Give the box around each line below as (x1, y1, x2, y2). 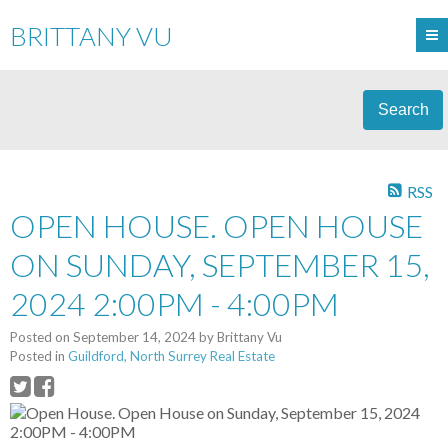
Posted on (10, 329, 73, 346)
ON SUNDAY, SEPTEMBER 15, (10, 245, 430, 285)
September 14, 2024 (73, 329, 196, 346)
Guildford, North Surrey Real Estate (68, 348, 275, 365)
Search (377, 101, 429, 118)
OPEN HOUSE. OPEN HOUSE (10, 206, 423, 246)
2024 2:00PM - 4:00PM (10, 284, 339, 324)
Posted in (10, 348, 65, 365)
